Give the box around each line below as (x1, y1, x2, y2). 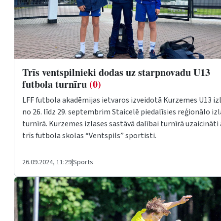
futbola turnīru (22, 77, 89, 91)
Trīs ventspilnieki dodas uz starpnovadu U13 (22, 65, 210, 79)
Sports (73, 157, 93, 167)
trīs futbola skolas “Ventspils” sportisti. (22, 130, 156, 141)
